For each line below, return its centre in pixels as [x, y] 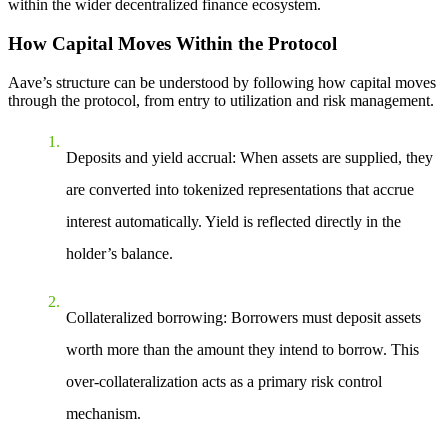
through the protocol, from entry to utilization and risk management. [221, 100]
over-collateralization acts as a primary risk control [224, 381]
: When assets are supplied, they [332, 157]
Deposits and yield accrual [149, 157]
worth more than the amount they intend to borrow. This [242, 349]
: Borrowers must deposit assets [322, 317]
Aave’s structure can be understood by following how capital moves [222, 82]
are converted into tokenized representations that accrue [240, 189]
